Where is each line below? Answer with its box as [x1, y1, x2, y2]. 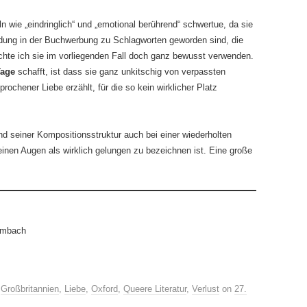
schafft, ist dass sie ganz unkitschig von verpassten [18, 66, 225, 77]
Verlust [192, 284, 219, 294]
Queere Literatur [123, 284, 186, 294]
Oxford [91, 284, 118, 294]
